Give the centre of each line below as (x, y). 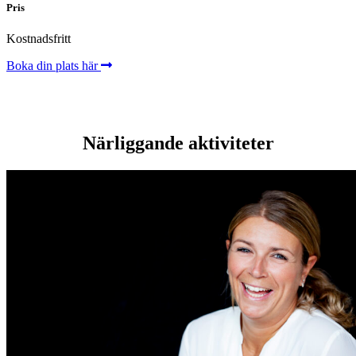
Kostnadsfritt (39, 39)
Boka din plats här (54, 66)
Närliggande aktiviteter (178, 143)
